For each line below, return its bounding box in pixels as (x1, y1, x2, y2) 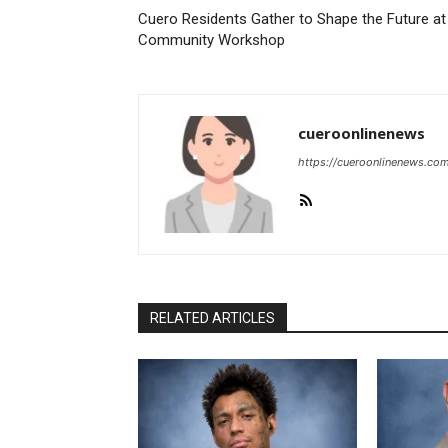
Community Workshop (138, 30, 285, 49)
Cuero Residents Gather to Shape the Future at (138, 9, 446, 28)
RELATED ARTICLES (150, 309, 275, 326)
